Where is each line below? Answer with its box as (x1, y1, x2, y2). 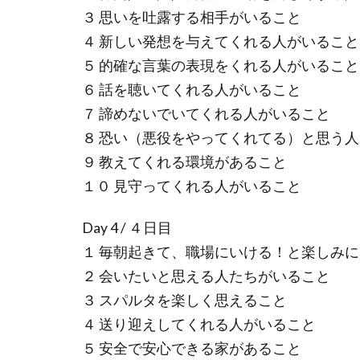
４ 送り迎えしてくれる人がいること (82, 316, 316, 333)
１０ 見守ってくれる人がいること (82, 178, 301, 195)
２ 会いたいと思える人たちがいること (82, 268, 330, 285)
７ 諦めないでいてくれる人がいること (82, 105, 330, 123)
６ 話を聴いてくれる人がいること (82, 81, 301, 99)
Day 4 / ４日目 (82, 219, 172, 237)
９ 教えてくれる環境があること (82, 153, 287, 171)
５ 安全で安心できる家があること (82, 340, 301, 358)
